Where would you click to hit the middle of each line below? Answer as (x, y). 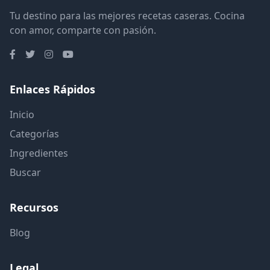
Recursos (34, 207)
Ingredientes (39, 153)
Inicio (22, 114)
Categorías (34, 133)
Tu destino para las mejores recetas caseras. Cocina (127, 15)
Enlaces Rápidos (52, 89)
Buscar (25, 172)
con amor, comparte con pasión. (83, 30)
